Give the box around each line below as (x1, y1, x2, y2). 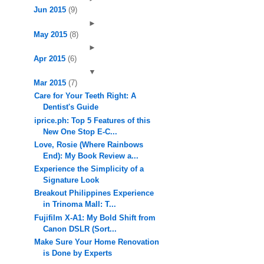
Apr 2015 (33, 54, 68, 63)
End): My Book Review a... (43, 151, 139, 160)
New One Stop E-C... (43, 127, 118, 136)
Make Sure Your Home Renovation (34, 237, 160, 246)
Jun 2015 (33, 5, 68, 15)
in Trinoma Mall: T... (43, 200, 117, 209)
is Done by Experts (43, 248, 113, 258)
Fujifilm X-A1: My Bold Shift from (34, 213, 156, 222)
